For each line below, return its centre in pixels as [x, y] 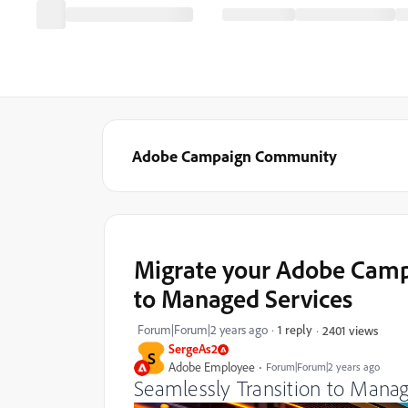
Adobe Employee [212, 367]
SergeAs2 [193, 348]
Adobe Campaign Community [235, 156]
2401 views [350, 330]
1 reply [295, 329]
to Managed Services [243, 298]
